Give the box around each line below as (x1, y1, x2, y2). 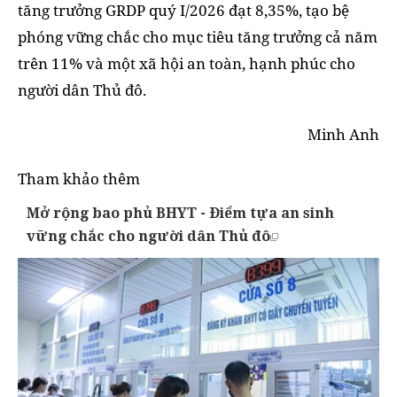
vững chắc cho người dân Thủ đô (27, 225, 270, 245)
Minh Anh (307, 123, 379, 144)
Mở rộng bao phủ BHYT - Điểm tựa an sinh (27, 202, 334, 222)
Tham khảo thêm (18, 167, 140, 189)
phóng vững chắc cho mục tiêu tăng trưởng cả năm (18, 26, 378, 47)
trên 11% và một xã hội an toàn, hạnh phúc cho (18, 52, 355, 74)
